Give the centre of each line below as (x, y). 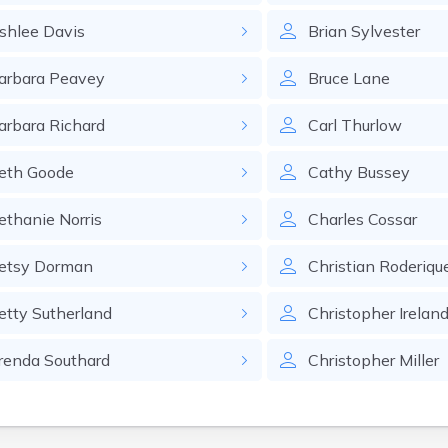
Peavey (76, 78)
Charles (336, 219)
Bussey (384, 172)
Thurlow (372, 125)
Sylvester (386, 31)
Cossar (393, 219)
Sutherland (71, 313)
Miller (419, 360)
